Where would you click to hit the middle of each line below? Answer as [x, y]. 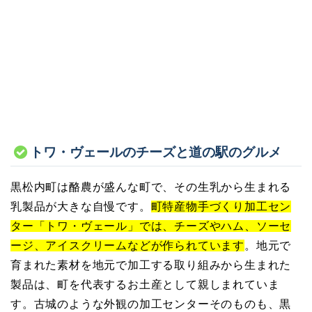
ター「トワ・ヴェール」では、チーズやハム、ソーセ [151, 226]
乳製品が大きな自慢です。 [81, 206]
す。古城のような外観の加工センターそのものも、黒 [151, 304]
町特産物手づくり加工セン [221, 206]
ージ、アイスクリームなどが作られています [128, 245]
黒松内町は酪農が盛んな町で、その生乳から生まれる [151, 187]
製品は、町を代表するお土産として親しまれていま [145, 284]
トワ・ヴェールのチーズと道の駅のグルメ [156, 152]
